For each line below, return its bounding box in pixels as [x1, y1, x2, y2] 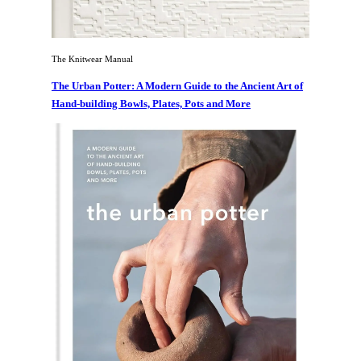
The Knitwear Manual [52, 54, 133, 64]
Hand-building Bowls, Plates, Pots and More [52, 98, 251, 110]
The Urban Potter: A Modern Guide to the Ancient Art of [52, 80, 303, 93]
